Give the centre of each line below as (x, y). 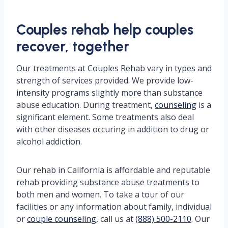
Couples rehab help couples (105, 29)
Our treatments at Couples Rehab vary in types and (114, 68)
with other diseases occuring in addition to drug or (113, 129)
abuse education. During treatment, (85, 105)
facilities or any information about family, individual (114, 206)
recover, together (73, 46)
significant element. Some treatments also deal (105, 117)
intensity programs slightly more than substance (109, 92)
